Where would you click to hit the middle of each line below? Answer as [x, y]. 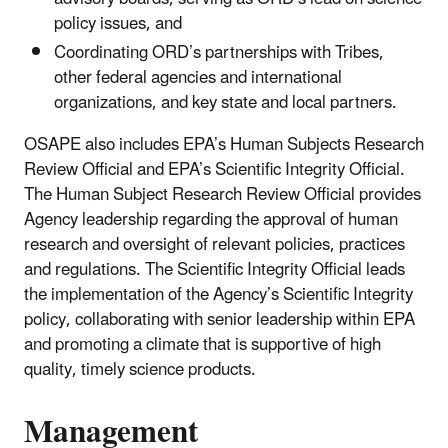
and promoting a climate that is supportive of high [202, 344]
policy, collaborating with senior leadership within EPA [219, 319]
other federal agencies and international [198, 77]
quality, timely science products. [140, 369]
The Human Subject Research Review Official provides [222, 194]
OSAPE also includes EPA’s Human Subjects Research [224, 144]
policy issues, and [118, 23]
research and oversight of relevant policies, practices [214, 244]
